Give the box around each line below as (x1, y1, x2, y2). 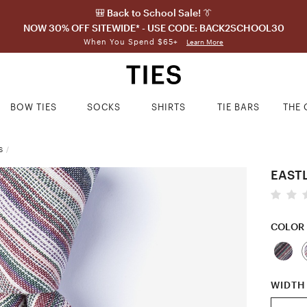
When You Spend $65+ (84, 37, 181, 46)
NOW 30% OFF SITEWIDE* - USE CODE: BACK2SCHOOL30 (23, 22, 284, 34)
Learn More (186, 38, 223, 46)
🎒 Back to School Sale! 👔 (95, 7, 212, 19)
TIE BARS (217, 101, 260, 112)
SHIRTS (151, 101, 186, 112)
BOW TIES (10, 101, 58, 112)
